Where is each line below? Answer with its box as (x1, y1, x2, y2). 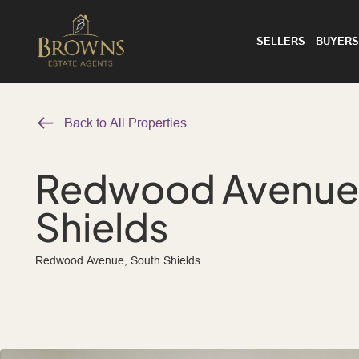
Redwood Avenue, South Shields (35, 254, 200, 267)
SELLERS (256, 34, 305, 47)
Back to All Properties (64, 115, 187, 130)
